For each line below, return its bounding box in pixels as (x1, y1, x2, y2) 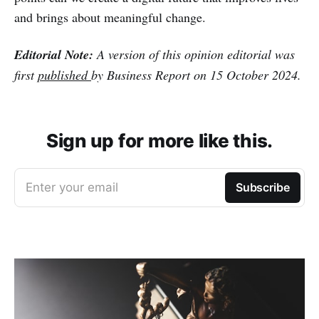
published (38, 66, 91, 83)
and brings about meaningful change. (14, 8, 206, 26)
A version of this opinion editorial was (93, 45, 295, 63)
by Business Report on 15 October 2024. (91, 66, 301, 83)
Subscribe (235, 179, 290, 194)
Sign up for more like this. (46, 129, 273, 152)
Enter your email (26, 179, 118, 194)
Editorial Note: (14, 45, 93, 63)
